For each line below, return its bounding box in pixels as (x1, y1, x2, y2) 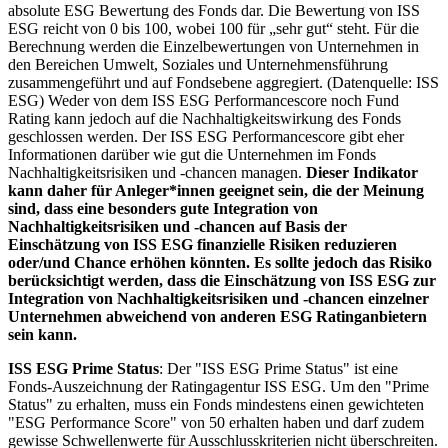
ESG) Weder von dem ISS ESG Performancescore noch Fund (8, 91, 399, 109)
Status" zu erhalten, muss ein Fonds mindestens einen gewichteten (8, 395, 424, 413)
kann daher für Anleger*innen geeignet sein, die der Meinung (8, 181, 424, 199)
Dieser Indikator (306, 163, 418, 181)
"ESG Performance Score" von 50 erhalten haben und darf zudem (8, 413, 424, 431)
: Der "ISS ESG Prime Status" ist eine (159, 359, 398, 377)
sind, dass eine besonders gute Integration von (8, 199, 318, 217)
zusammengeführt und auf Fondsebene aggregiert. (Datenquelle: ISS (8, 73, 439, 91)
